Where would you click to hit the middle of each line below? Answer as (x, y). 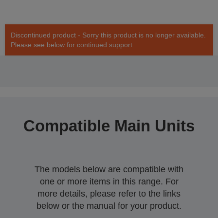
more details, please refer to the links (109, 194)
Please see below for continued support (72, 45)
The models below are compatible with (109, 170)
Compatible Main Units (109, 126)
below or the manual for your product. (109, 206)
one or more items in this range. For (109, 182)
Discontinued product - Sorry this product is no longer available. (108, 35)
